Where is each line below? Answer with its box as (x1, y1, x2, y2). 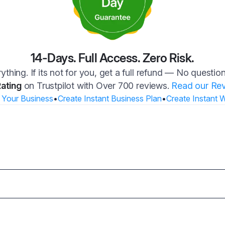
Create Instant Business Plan (57, 93, 162, 104)
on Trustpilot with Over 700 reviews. (24, 80, 169, 91)
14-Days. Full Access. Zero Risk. (30, 51, 194, 66)
